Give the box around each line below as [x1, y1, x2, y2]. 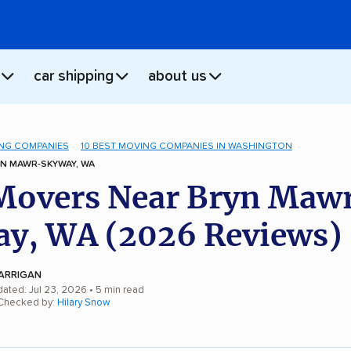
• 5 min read [87, 284, 144, 295]
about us [148, 69, 207, 85]
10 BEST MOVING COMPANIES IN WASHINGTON [80, 141, 292, 151]
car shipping [34, 69, 114, 85]
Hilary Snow [57, 297, 110, 308]
